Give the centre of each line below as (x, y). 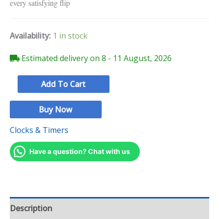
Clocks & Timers (39, 130)
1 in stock (70, 35)
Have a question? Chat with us (80, 151)
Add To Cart (64, 84)
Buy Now (56, 109)
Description (31, 208)
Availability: (30, 35)
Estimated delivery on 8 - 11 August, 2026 (96, 58)
